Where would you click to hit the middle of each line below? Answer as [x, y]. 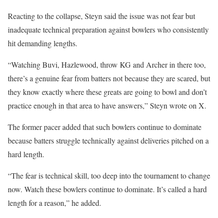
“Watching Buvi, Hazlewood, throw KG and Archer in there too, [107, 65]
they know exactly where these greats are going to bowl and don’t [107, 92]
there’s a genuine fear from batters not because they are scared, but [109, 78]
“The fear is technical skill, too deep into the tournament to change [109, 176]
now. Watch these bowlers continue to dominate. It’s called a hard [107, 189]
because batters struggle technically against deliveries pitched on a [108, 141]
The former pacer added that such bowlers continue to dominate [105, 127]
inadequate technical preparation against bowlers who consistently [108, 30]
